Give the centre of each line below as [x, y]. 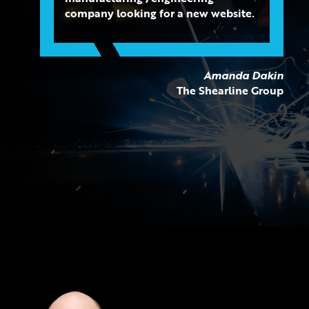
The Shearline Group [230, 90]
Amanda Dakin [243, 75]
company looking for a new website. [159, 13]
